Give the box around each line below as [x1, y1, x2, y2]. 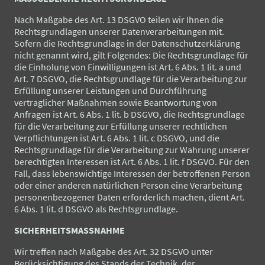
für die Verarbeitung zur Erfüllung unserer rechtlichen [14, 119, 227, 132]
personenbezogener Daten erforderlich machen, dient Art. [14, 190, 245, 203]
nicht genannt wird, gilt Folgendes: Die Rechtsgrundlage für [14, 49, 248, 61]
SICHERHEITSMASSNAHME [14, 224, 125, 236]
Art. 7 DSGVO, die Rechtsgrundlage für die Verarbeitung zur [14, 72, 247, 85]
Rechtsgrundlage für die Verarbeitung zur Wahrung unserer [14, 143, 250, 156]
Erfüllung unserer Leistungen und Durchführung [14, 84, 206, 96]
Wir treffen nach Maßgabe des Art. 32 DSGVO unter [14, 245, 213, 257]
